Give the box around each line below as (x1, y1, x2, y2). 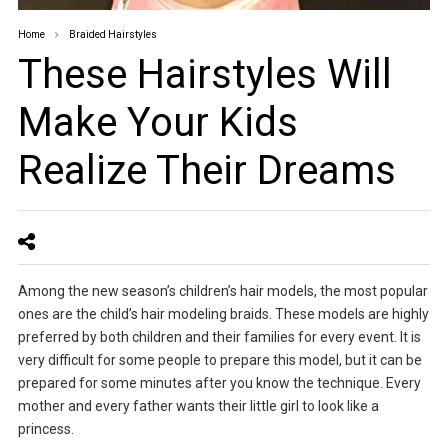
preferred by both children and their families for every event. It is (17, 329, 421, 345)
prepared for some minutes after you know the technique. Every (17, 375, 421, 391)
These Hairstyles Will (17, 51, 392, 98)
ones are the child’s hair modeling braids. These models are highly (17, 306, 429, 322)
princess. (17, 421, 74, 437)
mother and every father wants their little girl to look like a (17, 398, 379, 414)
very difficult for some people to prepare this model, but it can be (17, 352, 422, 368)
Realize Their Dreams (17, 147, 396, 194)
